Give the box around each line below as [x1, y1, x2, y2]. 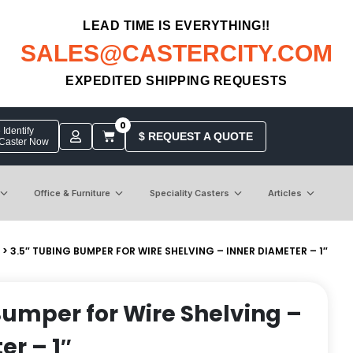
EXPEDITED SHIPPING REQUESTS [65, 74, 288, 87]
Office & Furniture [34, 187, 111, 199]
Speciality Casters [149, 187, 229, 199]
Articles [267, 187, 302, 199]
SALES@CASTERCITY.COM [20, 40, 333, 66]
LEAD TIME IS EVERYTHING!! [83, 19, 270, 32]
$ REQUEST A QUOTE [138, 129, 253, 143]
